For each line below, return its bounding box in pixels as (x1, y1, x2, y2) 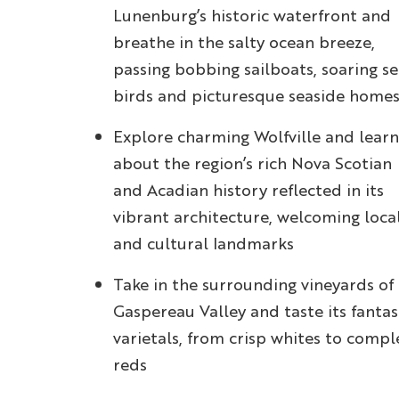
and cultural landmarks (113, 232, 294, 255)
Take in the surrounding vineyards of (113, 273, 394, 296)
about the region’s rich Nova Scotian (113, 151, 392, 175)
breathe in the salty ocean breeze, (113, 30, 375, 53)
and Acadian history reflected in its (113, 178, 384, 201)
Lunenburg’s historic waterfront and (113, 4, 391, 27)
